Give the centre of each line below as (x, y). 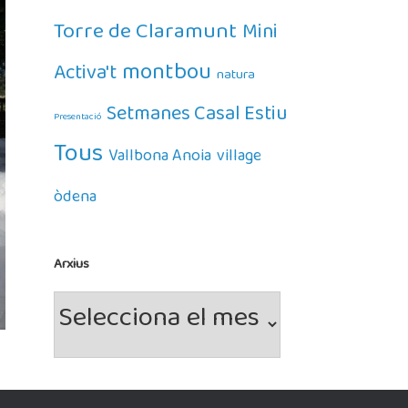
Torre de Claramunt (146, 36)
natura (236, 77)
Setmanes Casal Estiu (197, 118)
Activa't (86, 77)
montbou (167, 77)
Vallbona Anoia (160, 159)
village (240, 159)
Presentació (78, 118)
